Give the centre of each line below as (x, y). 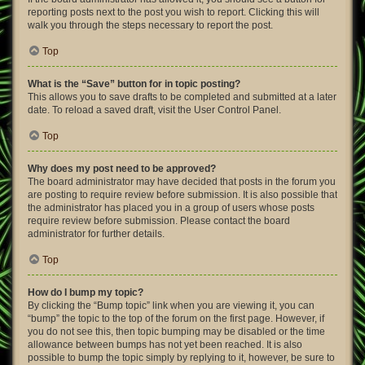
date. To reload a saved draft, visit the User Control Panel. (154, 110)
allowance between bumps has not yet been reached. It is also (165, 345)
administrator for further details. (96, 234)
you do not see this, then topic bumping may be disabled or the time (176, 332)
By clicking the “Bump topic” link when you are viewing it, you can (171, 306)
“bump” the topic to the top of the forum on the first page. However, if (176, 319)
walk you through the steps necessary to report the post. (150, 25)
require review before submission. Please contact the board (159, 221)
